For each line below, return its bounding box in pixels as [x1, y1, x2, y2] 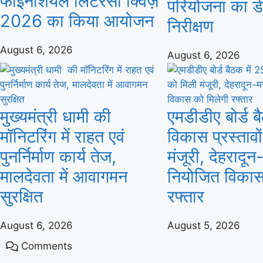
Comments [21, 240, 73, 252]
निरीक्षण [167, 15, 214, 36]
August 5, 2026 [167, 219, 240, 231]
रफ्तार [167, 186, 204, 207]
